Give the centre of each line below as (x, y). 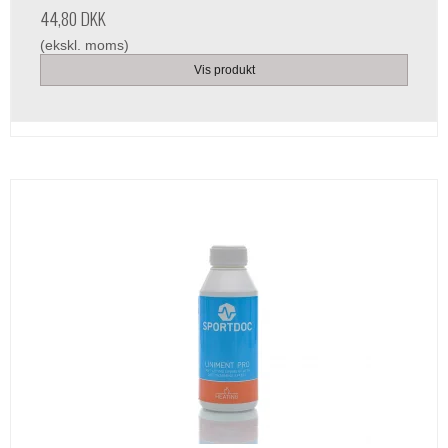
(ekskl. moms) (84, 45)
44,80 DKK (73, 18)
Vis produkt (224, 70)
